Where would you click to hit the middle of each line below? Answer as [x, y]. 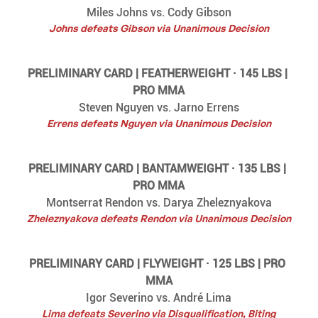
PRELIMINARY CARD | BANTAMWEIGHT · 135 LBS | [159, 168]
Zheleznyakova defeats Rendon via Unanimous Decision [159, 218]
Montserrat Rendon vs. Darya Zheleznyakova [159, 202]
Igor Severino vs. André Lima [159, 297]
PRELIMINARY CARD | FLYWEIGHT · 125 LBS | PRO [159, 263]
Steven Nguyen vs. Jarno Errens [159, 107]
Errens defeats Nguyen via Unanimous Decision [159, 123]
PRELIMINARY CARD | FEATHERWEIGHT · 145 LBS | [159, 73]
